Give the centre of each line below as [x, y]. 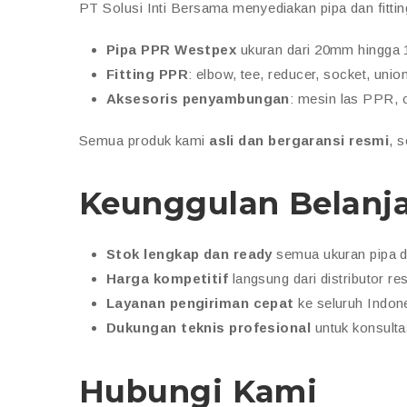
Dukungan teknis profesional [209, 327]
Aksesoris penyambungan [198, 98]
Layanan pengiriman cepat [200, 303]
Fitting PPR [147, 74]
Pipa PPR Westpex [172, 49]
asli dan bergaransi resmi [299, 140]
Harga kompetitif [168, 278]
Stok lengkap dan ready [189, 253]
